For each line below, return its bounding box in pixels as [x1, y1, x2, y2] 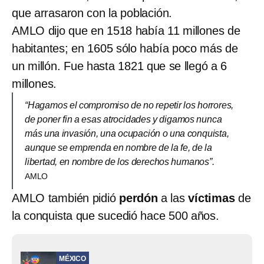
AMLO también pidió [12, 192, 119, 205]
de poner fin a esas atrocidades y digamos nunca [25, 114, 222, 125]
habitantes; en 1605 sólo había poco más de [12, 42, 238, 55]
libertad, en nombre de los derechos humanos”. [25, 157, 214, 167]
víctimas [184, 192, 239, 205]
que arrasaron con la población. [12, 6, 173, 20]
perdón [119, 192, 161, 205]
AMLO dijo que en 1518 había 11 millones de [12, 24, 240, 38]
